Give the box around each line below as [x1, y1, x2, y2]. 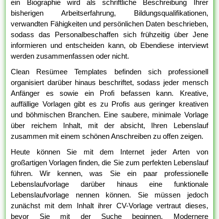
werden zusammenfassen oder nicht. [11, 51, 130, 60]
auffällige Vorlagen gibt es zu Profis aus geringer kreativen [11, 99, 208, 108]
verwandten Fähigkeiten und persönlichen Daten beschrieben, [11, 19, 208, 28]
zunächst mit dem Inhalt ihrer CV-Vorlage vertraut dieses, [11, 201, 208, 210]
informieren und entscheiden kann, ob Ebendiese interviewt [11, 41, 208, 49]
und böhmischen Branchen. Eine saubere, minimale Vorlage [11, 110, 208, 119]
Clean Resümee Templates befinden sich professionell [11, 67, 208, 76]
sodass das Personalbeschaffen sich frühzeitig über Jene [11, 30, 208, 39]
